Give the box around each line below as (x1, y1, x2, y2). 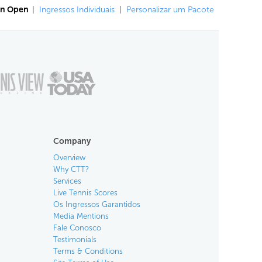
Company (53, 136, 91, 146)
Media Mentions (53, 212, 109, 220)
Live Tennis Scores (53, 188, 118, 197)
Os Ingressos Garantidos (53, 200, 140, 209)
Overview (53, 153, 85, 162)
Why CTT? (53, 165, 89, 174)
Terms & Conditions (53, 247, 123, 256)
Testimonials (53, 235, 96, 244)
